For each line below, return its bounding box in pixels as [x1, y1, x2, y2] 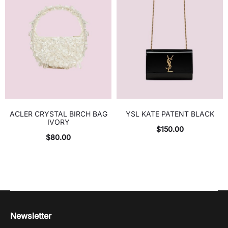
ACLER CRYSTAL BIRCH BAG [9, 109, 107, 119]
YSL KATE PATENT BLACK [125, 109, 214, 119]
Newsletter [10, 211, 51, 221]
